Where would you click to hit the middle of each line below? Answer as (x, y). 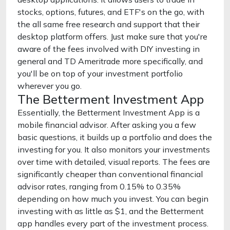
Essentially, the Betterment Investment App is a (109, 112)
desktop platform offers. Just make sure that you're (112, 36)
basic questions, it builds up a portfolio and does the (115, 137)
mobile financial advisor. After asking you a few (107, 125)
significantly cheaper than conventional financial (110, 174)
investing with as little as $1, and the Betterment (111, 211)
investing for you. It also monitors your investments (114, 149)
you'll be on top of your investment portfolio (100, 73)
